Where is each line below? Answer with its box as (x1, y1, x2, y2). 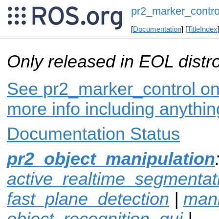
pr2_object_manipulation (7, 149, 215, 169)
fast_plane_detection (7, 189, 169, 209)
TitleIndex (187, 25, 218, 34)
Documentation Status (7, 124, 180, 144)
